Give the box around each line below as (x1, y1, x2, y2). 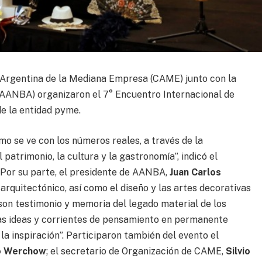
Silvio (226, 245, 251, 257)
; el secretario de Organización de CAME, (46, 245, 226, 257)
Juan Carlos (170, 166, 222, 178)
